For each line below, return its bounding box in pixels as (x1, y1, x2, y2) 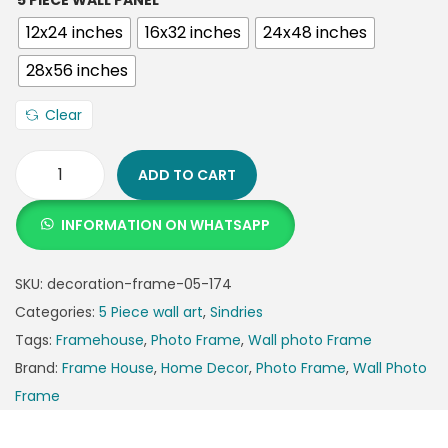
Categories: (15, 302, 99, 323)
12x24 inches (26, 21, 123, 45)
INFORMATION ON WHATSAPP (60, 215, 270, 236)
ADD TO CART (138, 165, 236, 186)
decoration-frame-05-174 (47, 274, 232, 295)
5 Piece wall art (99, 302, 203, 323)
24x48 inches (263, 21, 367, 45)
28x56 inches (26, 59, 128, 83)
